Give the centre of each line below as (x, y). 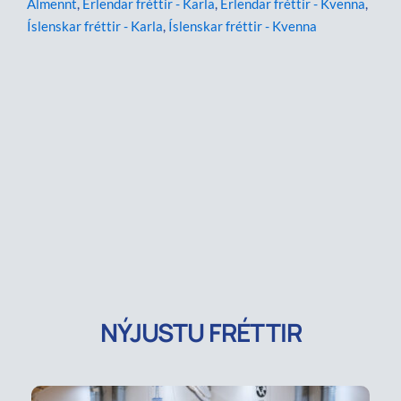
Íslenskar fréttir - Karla (95, 26)
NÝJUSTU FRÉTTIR (200, 333)
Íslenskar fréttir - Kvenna (243, 26)
